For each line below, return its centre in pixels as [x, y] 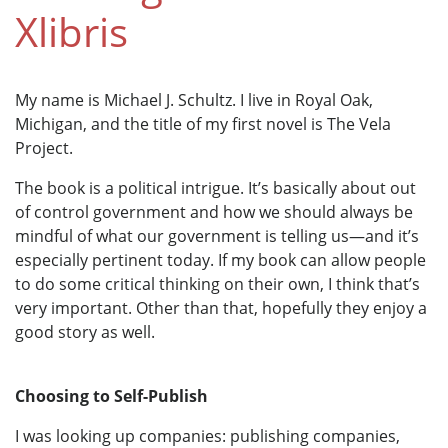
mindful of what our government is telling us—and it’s [217, 236]
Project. [44, 148]
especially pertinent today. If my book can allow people [220, 260]
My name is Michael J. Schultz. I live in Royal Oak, [194, 100]
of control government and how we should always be [214, 212]
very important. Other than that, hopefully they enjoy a [221, 308]
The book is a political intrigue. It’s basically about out [215, 188]
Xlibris [71, 32]
